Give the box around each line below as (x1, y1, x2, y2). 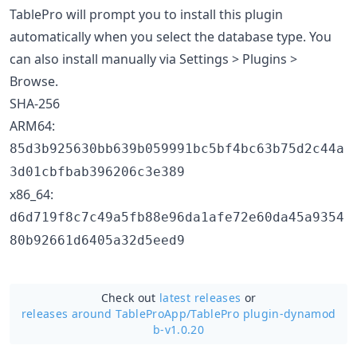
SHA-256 (10, 94, 60, 112)
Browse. (10, 72, 58, 90)
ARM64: (10, 116, 55, 135)
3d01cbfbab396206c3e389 (10, 163, 185, 179)
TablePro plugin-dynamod (190, 305, 336, 321)
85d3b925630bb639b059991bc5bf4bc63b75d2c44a (10, 140, 344, 156)
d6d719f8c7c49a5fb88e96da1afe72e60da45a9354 (10, 209, 344, 225)
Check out (100, 289, 160, 305)
